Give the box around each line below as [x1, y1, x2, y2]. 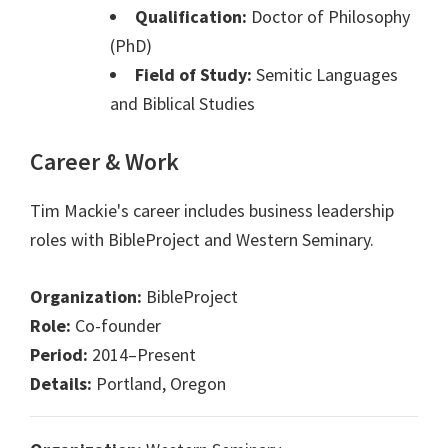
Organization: [30, 285, 142, 309]
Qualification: [135, 5, 247, 29]
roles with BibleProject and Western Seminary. [30, 228, 374, 252]
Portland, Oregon [92, 372, 226, 396]
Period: [30, 343, 88, 367]
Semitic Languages [252, 63, 398, 87]
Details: [30, 372, 92, 396]
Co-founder [71, 314, 161, 338]
